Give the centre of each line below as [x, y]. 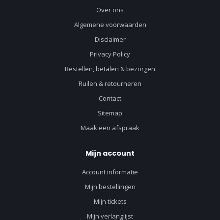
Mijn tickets [110, 202]
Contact [110, 98]
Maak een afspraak [110, 128]
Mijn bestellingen [110, 187]
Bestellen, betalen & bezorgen [110, 69]
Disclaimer [110, 40]
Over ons [110, 10]
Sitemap [110, 113]
